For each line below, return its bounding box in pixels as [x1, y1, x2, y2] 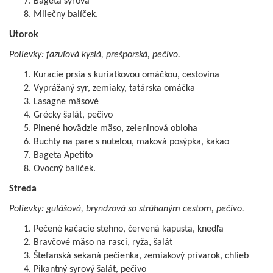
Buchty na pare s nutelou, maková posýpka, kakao [34, 137, 229, 147]
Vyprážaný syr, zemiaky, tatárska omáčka [34, 83, 195, 94]
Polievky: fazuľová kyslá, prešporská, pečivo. [9, 50, 180, 60]
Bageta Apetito [34, 151, 93, 161]
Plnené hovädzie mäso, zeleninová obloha [34, 124, 197, 134]
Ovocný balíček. [34, 164, 96, 174]
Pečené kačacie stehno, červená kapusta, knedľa [34, 224, 224, 235]
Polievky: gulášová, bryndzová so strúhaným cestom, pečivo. [9, 204, 244, 214]
